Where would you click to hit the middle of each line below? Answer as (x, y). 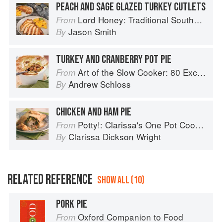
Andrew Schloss (100, 84)
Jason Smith (92, 32)
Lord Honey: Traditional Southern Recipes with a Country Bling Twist (136, 20)
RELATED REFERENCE (50, 180)
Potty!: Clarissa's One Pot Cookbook (137, 125)
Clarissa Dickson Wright (115, 137)
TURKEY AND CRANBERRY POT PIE (114, 60)
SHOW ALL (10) (121, 180)
